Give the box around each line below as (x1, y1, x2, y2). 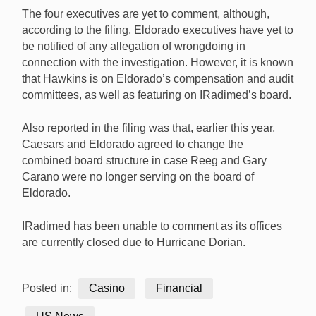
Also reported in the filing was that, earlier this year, (22, 122, 275, 135)
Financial (156, 282, 202, 295)
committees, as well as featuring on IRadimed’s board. (22, 89, 291, 102)
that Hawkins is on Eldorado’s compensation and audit (22, 73, 293, 85)
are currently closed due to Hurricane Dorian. (22, 236, 245, 249)
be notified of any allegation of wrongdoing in (22, 40, 245, 53)
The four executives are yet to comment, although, (22, 8, 269, 20)
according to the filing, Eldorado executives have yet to (22, 24, 293, 37)
